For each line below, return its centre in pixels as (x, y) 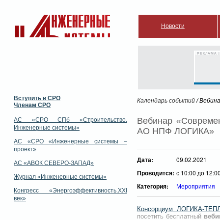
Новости (173, 26)
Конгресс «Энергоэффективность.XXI (70, 191)
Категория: (152, 186)
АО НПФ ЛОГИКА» (175, 131)
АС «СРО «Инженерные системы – (70, 141)
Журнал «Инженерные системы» (60, 177)
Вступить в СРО (37, 98)
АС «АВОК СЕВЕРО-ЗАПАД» (54, 163)
